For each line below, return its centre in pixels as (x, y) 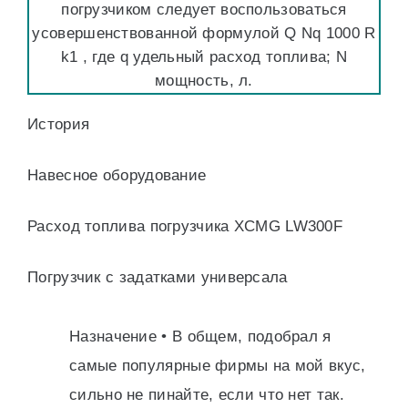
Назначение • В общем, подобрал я (200, 337)
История (59, 124)
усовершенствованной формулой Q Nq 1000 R (204, 33)
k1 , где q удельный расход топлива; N (204, 57)
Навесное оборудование (117, 175)
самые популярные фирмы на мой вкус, (218, 366)
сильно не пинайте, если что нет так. (207, 395)
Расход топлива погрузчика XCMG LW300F (185, 226)
